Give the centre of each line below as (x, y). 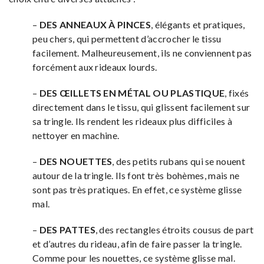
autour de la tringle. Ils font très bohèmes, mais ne (136, 175)
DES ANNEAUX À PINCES (95, 24)
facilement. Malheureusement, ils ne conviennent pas (142, 52)
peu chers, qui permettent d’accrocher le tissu (127, 38)
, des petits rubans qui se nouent (179, 161)
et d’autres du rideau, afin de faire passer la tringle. (137, 243)
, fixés (237, 93)
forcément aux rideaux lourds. (95, 67)
